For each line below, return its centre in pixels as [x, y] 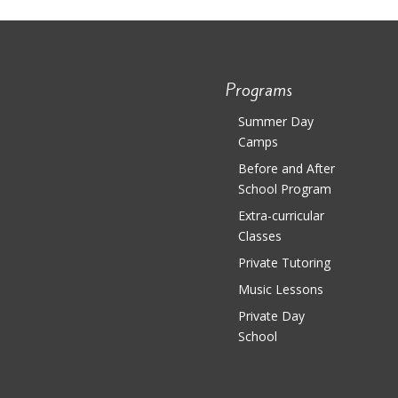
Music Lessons [280, 289]
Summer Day [275, 121]
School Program [284, 188]
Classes [259, 235]
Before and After [286, 168]
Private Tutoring [284, 262]
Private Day [271, 315]
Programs [259, 89]
